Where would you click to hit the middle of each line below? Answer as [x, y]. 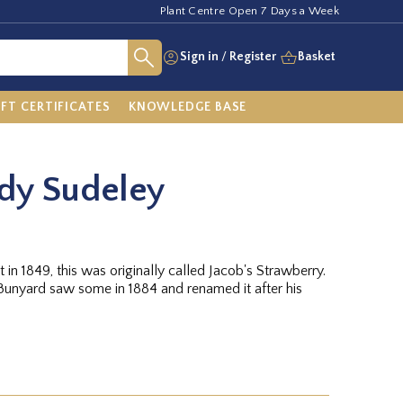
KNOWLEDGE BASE [188, 107]
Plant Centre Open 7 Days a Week [249, 11]
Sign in [199, 57]
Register [253, 57]
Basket [317, 57]
